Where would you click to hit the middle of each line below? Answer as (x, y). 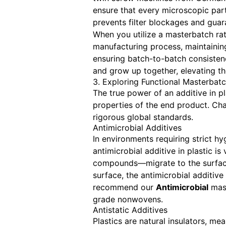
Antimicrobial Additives (137, 128)
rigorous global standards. (143, 117)
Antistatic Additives (130, 210)
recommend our (125, 187)
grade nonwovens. (128, 200)
